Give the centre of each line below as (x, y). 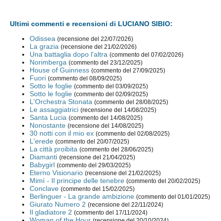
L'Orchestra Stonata (61, 102)
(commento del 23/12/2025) (106, 63)
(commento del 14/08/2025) (106, 118)
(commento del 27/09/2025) (129, 71)
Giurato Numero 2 (58, 204)
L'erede (42, 141)
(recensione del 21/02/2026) (99, 47)
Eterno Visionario (56, 173)
